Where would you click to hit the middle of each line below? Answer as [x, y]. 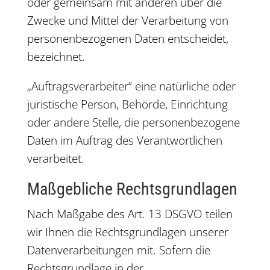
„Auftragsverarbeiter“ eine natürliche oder [131, 86]
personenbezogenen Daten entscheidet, [127, 39]
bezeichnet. [56, 57]
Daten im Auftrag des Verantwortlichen [124, 140]
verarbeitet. [55, 159]
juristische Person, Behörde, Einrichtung [127, 104]
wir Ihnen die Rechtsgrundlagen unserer [127, 232]
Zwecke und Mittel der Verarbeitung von [127, 20]
